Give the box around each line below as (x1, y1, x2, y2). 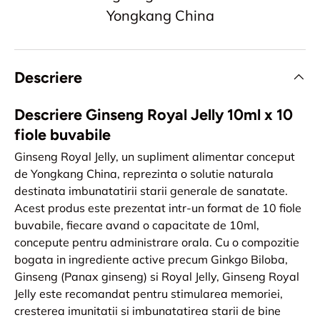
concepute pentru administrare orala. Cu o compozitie (14, 234, 299, 249)
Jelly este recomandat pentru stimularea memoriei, (14, 286, 283, 301)
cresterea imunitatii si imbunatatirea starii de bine (14, 303, 281, 318)
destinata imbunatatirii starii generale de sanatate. (14, 183, 288, 198)
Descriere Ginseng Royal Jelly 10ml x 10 (14, 105, 293, 124)
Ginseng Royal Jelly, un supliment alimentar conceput (14, 149, 295, 164)
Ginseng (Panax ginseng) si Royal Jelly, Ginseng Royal (14, 269, 299, 284)
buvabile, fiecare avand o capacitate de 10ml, (14, 217, 259, 232)
